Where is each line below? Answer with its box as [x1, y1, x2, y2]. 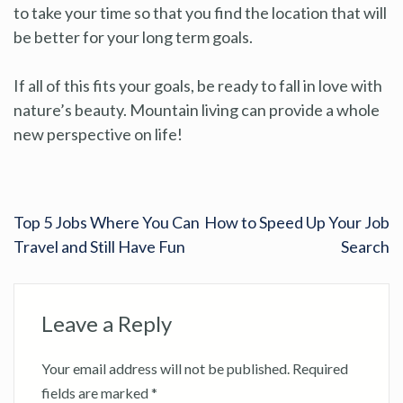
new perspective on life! [13, 123, 183, 144]
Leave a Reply [41, 309, 172, 336]
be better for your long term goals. [13, 26, 253, 47]
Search [341, 236, 390, 256]
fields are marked [41, 383, 151, 401]
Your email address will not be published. [41, 359, 290, 377]
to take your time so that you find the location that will [13, 2, 387, 22]
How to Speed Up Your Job [204, 211, 390, 232]
